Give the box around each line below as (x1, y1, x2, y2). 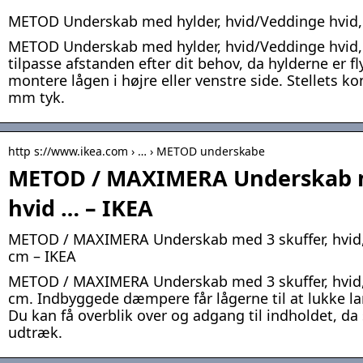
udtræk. (8, 322, 62, 343)
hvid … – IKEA (8, 193, 153, 224)
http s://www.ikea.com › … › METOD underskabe (8, 143, 265, 160)
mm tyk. (8, 88, 65, 108)
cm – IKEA (8, 246, 76, 267)
